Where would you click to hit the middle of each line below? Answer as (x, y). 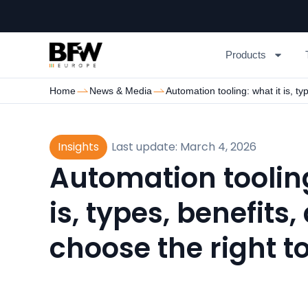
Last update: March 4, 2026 (184, 147)
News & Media (121, 91)
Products (246, 55)
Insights (78, 147)
